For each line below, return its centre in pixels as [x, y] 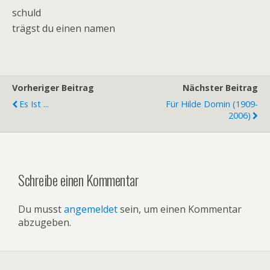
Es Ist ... [34, 104]
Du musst [41, 209]
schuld [27, 13]
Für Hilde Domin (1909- [212, 104]
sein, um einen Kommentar [180, 209]
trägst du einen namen [64, 28]
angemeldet [91, 209]
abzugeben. [45, 222]
